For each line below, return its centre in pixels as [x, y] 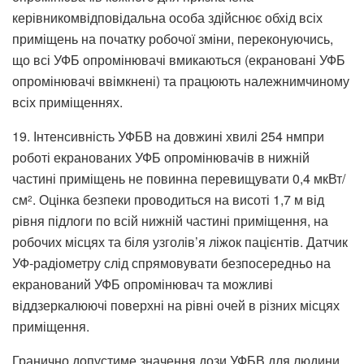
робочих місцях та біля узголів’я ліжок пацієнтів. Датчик [180, 241]
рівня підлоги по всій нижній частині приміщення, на [170, 220]
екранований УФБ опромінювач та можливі [143, 284]
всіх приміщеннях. [67, 102]
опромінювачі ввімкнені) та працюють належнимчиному [181, 80]
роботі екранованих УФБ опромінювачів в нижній [161, 157]
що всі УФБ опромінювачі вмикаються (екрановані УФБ [179, 59]
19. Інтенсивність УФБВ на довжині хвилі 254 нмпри [168, 136]
